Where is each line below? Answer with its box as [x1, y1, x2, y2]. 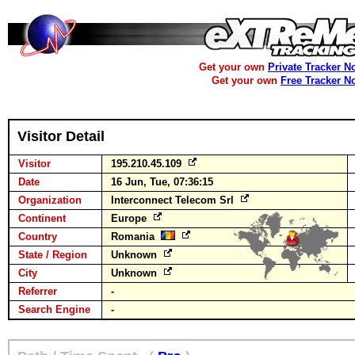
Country [18, 231, 57, 242]
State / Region [18, 249, 87, 261]
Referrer [18, 285, 57, 297]
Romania [111, 231, 161, 242]
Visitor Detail [17, 128, 105, 144]
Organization [18, 194, 82, 206]
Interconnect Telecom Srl [111, 194, 237, 206]
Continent [18, 212, 66, 224]
